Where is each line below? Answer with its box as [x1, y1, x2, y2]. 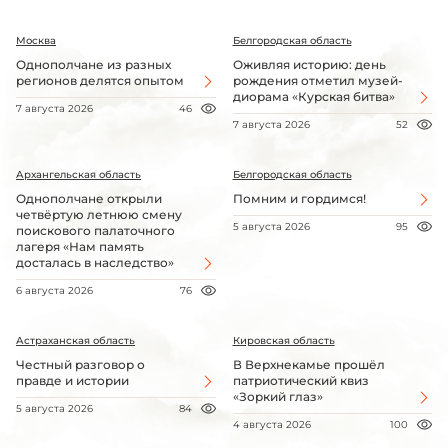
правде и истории [16, 373, 129, 389]
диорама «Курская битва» [232, 89, 395, 105]
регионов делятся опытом [16, 73, 184, 89]
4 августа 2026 [232, 418, 311, 432]
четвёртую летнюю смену [16, 207, 182, 223]
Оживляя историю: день [232, 57, 386, 73]
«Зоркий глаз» [232, 389, 323, 405]
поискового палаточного [16, 223, 175, 239]
